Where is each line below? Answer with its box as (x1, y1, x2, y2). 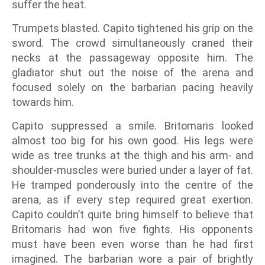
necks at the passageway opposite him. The (12, 51, 253, 64)
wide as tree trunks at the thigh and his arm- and (12, 149, 253, 162)
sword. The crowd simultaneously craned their (12, 37, 253, 50)
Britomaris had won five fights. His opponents (12, 223, 253, 236)
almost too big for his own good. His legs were (12, 134, 253, 147)
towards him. (12, 96, 74, 109)
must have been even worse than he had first (12, 238, 253, 251)
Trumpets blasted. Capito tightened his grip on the (12, 22, 253, 35)
